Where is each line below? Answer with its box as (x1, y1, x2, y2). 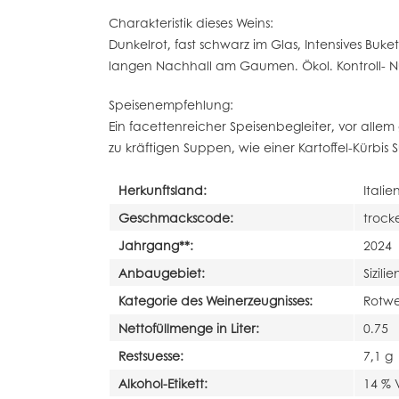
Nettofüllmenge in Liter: (118, 319, 259, 338)
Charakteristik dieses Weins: (109, 13, 273, 32)
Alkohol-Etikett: (118, 374, 208, 393)
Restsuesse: (118, 346, 183, 365)
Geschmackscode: (118, 208, 233, 227)
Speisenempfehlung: (109, 95, 233, 114)
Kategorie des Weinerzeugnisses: (118, 291, 313, 310)
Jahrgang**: (118, 236, 193, 255)
